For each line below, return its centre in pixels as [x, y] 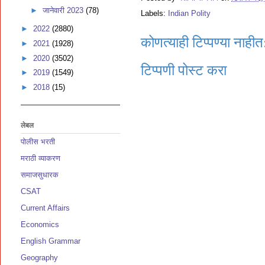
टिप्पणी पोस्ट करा [184, 70]
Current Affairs [45, 208]
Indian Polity [189, 14]
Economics [40, 225]
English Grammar [51, 241]
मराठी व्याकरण [41, 159]
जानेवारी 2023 [64, 10]
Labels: [154, 14]
